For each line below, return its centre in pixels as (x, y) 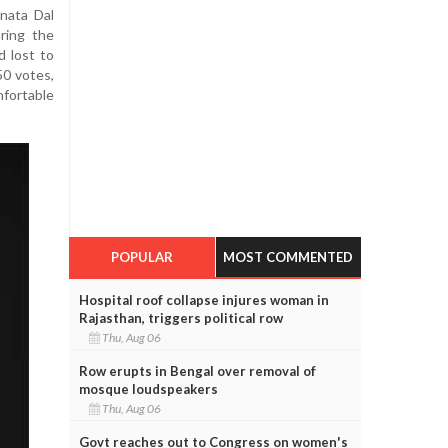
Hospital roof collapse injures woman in (203, 299)
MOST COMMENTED (288, 256)
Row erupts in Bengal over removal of (197, 370)
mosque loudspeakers (148, 388)
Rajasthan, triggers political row (180, 317)
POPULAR (141, 256)
